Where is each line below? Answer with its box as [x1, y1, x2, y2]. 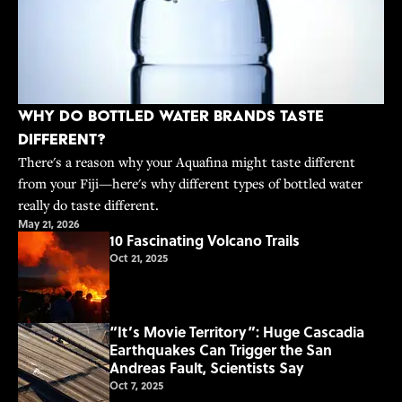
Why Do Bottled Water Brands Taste [18, 106, 324, 126]
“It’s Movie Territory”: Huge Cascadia [109, 321, 364, 343]
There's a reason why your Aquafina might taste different [18, 153, 355, 171]
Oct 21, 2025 [109, 249, 168, 267]
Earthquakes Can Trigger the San [109, 339, 332, 361]
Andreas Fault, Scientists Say [109, 357, 304, 379]
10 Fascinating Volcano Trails [109, 230, 300, 251]
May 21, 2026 [18, 215, 80, 232]
